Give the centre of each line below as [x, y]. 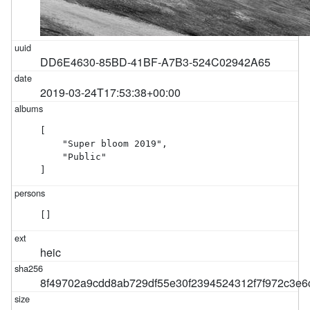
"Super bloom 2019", [104, 143]
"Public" [74, 156]
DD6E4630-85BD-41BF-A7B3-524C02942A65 [156, 62]
